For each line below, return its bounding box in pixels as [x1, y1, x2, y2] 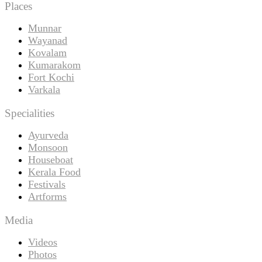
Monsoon [28, 141, 68, 153]
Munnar [28, 22, 61, 35]
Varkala [28, 84, 60, 96]
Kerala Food [28, 166, 81, 178]
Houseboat [28, 153, 73, 166]
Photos [28, 248, 57, 260]
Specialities [5, 106, 54, 119]
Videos [28, 236, 57, 248]
